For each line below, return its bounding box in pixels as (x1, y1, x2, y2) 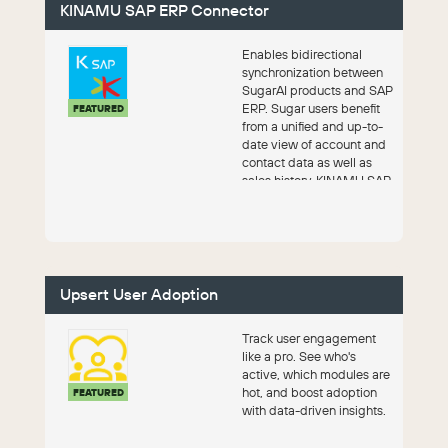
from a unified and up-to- (241, 118, 383, 135)
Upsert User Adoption (60, 284, 218, 305)
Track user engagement (241, 330, 376, 347)
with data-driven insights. (241, 402, 386, 419)
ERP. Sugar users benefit (241, 100, 380, 117)
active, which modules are (241, 366, 390, 383)
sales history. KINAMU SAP (241, 172, 390, 189)
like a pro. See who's (241, 348, 356, 365)
